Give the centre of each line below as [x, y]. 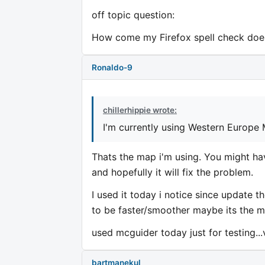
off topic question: [133, 15]
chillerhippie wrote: [140, 110]
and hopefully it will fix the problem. [172, 172]
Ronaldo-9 [112, 67]
